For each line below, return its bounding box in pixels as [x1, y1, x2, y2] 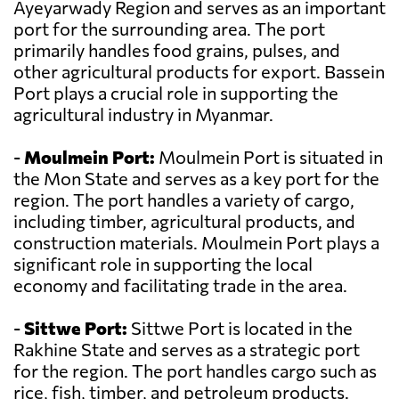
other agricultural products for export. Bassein [13, 61, 385, 83]
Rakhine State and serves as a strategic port [13, 338, 360, 361]
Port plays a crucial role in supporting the [13, 82, 338, 104]
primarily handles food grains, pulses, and [13, 39, 340, 61]
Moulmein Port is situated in [155, 146, 383, 168]
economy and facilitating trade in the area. [13, 274, 347, 297]
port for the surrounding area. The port [13, 18, 325, 40]
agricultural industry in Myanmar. [13, 103, 273, 126]
